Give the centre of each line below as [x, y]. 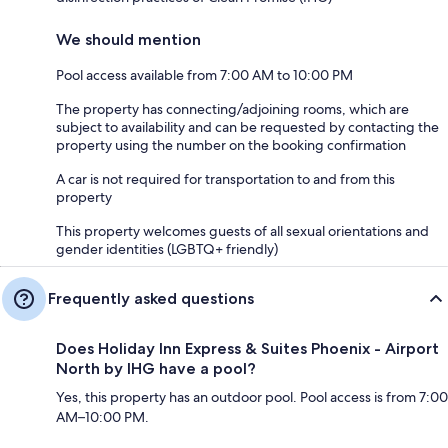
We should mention [128, 39]
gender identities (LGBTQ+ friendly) [167, 248]
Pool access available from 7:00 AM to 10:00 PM [204, 74]
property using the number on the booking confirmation [231, 144]
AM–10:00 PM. [102, 416]
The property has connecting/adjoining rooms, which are [232, 108]
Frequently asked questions [151, 298]
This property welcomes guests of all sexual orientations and [242, 230]
